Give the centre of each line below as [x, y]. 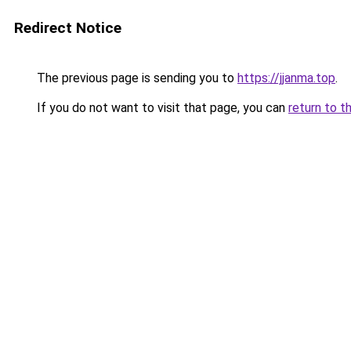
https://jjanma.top [286, 78]
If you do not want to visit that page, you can [161, 108]
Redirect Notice [68, 28]
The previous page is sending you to [136, 78]
